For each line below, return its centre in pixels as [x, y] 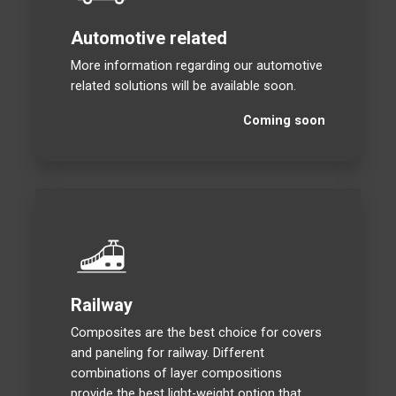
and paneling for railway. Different [167, 352]
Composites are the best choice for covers [196, 332]
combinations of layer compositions [176, 373]
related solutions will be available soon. [183, 86]
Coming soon [285, 121]
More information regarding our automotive [196, 66]
